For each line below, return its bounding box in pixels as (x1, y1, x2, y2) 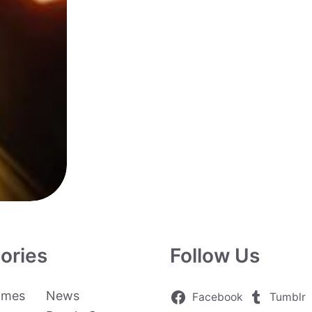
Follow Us (170, 243, 260, 267)
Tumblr (270, 290, 306, 304)
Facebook (192, 290, 242, 304)
